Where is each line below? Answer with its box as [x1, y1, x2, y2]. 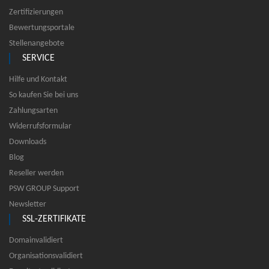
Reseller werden [9, 168, 64, 178]
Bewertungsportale [9, 23, 74, 32]
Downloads [9, 137, 46, 147]
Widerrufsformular [9, 121, 71, 131]
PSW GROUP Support [9, 184, 79, 193]
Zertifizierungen [9, 7, 63, 17]
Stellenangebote [9, 38, 64, 48]
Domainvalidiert [9, 235, 63, 245]
